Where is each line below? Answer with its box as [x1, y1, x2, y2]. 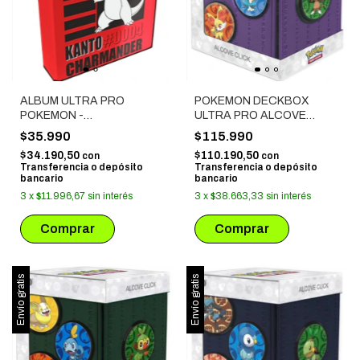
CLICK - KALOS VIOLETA [194, 124, 323, 137]
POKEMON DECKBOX [194, 95, 309, 108]
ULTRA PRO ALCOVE [194, 109, 306, 122]
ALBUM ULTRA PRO [20, 95, 125, 108]
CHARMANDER [20, 124, 101, 137]
